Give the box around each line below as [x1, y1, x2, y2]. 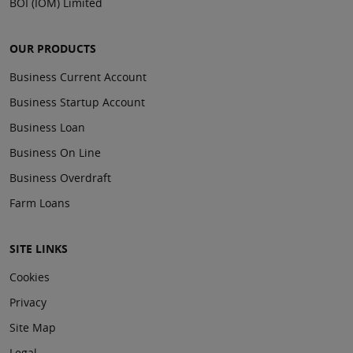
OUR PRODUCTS [9, 41, 96, 57]
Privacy [9, 295, 46, 310]
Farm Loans [9, 195, 70, 211]
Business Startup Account [9, 95, 145, 110]
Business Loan [9, 120, 85, 136]
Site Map [9, 320, 56, 336]
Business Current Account [9, 69, 147, 85]
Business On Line [9, 145, 101, 161]
